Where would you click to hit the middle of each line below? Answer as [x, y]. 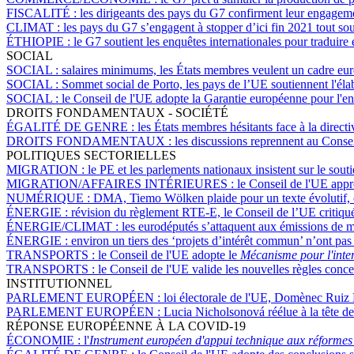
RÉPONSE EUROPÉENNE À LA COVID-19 [126, 326]
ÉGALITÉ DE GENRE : [72, 127]
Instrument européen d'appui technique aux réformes [221, 341]
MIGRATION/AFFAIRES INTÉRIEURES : [122, 184]
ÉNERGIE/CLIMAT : [64, 227]
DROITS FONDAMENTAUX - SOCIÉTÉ [117, 113]
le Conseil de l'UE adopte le [169, 255]
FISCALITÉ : [43, 13]
